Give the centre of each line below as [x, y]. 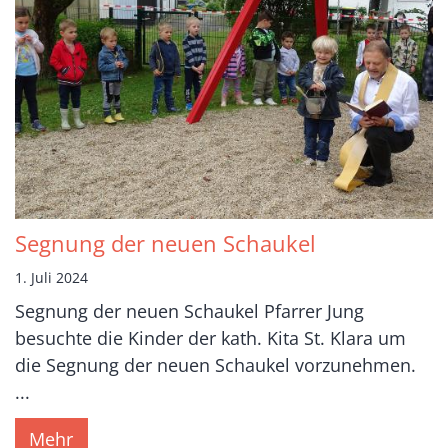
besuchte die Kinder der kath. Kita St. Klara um [210, 338]
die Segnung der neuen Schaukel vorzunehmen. [215, 365]
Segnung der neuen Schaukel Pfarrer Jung [189, 311]
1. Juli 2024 [51, 278]
